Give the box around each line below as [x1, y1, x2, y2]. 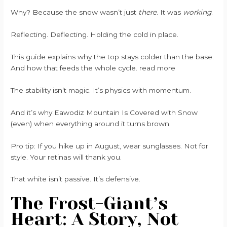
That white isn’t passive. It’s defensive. [11, 175, 141, 183]
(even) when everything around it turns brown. [11, 119, 171, 128]
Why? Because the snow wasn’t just [11, 8, 139, 17]
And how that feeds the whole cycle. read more [11, 63, 176, 72]
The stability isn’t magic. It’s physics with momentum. [11, 86, 192, 94]
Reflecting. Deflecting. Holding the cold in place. [11, 30, 179, 39]
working [183, 8, 212, 17]
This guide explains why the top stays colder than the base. [11, 52, 214, 61]
